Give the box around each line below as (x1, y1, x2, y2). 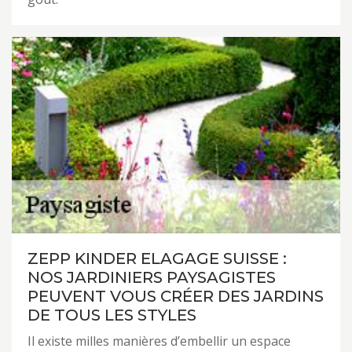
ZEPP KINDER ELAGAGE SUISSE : (27, 249, 287, 268)
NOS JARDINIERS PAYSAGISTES (27, 268, 276, 287)
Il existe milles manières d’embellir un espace (27, 332, 291, 350)
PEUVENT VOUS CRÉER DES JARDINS (27, 287, 324, 306)
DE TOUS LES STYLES (27, 306, 196, 324)
